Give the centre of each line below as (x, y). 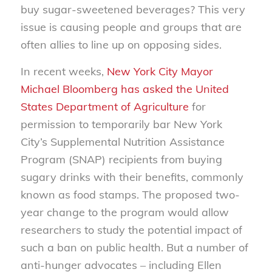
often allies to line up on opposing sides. (121, 44)
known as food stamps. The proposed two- (130, 194)
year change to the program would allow (124, 212)
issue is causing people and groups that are (131, 27)
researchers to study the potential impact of (131, 229)
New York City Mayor (160, 71)
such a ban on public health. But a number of (134, 247)
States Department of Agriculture (104, 106)
